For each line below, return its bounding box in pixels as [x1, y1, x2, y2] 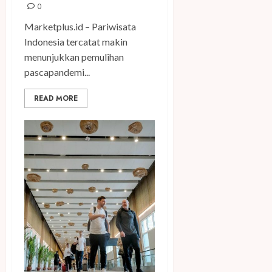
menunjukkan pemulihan [24, 51, 124, 63]
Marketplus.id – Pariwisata [24, 21, 136, 33]
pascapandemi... [24, 66, 90, 78]
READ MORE [34, 93, 78, 104]
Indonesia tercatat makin [24, 36, 127, 48]
